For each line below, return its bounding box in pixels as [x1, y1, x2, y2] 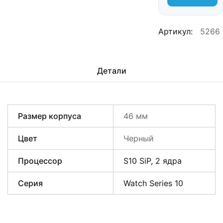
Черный [123, 133, 154, 143]
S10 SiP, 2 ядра [123, 156, 182, 166]
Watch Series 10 [123, 178, 183, 188]
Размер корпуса [18, 111, 81, 121]
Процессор [18, 156, 62, 166]
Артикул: [158, 26, 193, 36]
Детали [97, 66, 126, 76]
